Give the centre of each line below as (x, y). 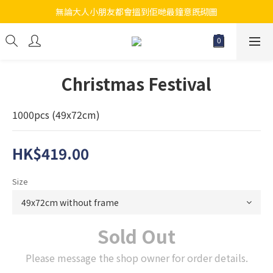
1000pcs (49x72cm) (56, 115)
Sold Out (136, 236)
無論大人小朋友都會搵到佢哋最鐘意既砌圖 (136, 12)
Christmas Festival (136, 83)
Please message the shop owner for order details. (136, 258)
